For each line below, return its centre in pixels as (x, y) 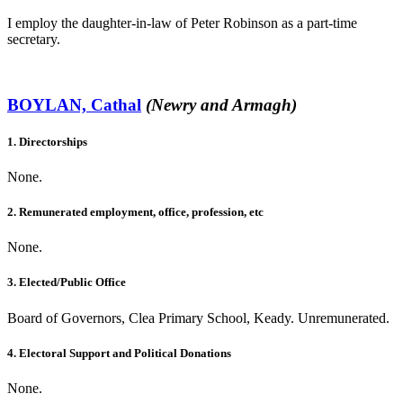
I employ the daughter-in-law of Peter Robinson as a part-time (182, 22)
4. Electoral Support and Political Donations (119, 353)
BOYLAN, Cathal (74, 104)
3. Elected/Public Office (67, 282)
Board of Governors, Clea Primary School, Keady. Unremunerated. (198, 318)
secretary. (34, 39)
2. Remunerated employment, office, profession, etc (135, 212)
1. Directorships (47, 141)
